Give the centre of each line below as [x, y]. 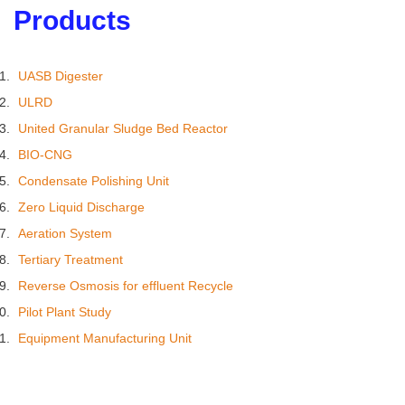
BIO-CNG [45, 154]
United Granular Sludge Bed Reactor [123, 128]
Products [72, 20]
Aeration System [65, 233]
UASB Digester [61, 75]
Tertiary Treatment [71, 259]
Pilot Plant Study [65, 311]
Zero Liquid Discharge [81, 207]
